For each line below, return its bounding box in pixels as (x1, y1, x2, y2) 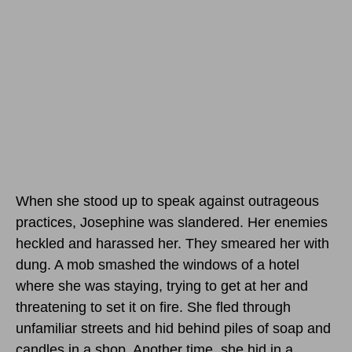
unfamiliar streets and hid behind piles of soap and (16, 320, 331, 336)
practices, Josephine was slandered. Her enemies (16, 214, 328, 230)
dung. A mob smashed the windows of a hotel (16, 256, 299, 273)
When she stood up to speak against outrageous (16, 192, 319, 209)
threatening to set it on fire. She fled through (16, 299, 291, 315)
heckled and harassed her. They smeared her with (16, 235, 329, 251)
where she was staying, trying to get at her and (16, 277, 308, 294)
